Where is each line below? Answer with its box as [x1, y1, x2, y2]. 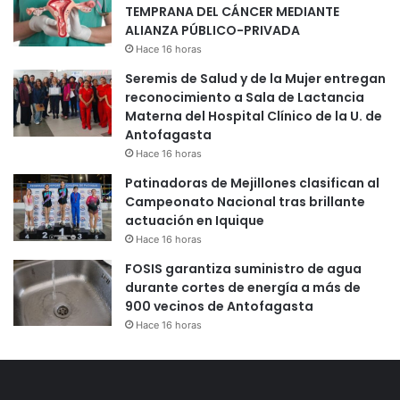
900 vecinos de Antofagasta [125, 297, 313, 316]
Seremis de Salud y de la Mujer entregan [125, 70, 386, 88]
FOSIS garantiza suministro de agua [125, 260, 362, 279]
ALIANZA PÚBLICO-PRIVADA [125, 21, 300, 40]
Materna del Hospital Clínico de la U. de [125, 107, 382, 126]
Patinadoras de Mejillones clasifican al [125, 174, 379, 193]
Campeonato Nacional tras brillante [125, 193, 365, 212]
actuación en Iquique [125, 212, 264, 230]
